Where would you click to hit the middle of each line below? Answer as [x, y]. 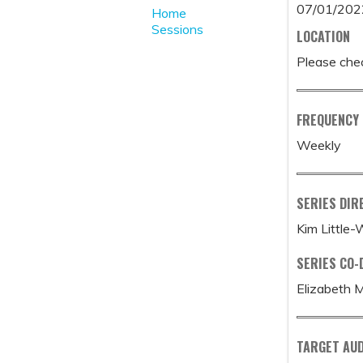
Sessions [177, 29]
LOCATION [324, 36]
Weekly [319, 145]
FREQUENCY [328, 120]
